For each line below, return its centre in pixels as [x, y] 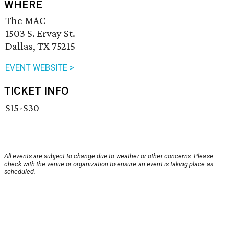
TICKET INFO [37, 91]
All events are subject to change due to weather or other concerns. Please [109, 156]
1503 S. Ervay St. [40, 33]
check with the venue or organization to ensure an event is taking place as [109, 164]
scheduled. [20, 172]
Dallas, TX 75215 [40, 46]
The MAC [26, 21]
